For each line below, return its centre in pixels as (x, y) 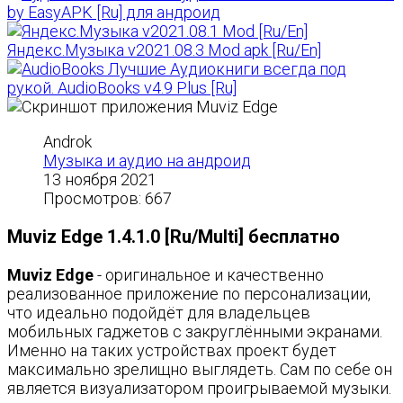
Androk (67, 142)
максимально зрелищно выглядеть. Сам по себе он (200, 369)
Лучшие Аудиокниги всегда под (227, 69)
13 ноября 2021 (100, 179)
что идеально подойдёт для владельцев (159, 313)
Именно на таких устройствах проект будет (172, 350)
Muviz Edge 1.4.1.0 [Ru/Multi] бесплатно (174, 237)
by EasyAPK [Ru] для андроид (114, 12)
